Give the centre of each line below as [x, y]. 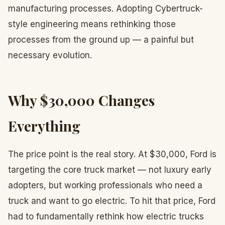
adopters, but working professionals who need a [105, 185]
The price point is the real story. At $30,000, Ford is [112, 154]
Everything [44, 126]
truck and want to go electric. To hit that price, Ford [112, 201]
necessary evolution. [50, 55]
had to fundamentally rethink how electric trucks [106, 216]
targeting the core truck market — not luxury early [110, 170]
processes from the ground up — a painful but [101, 40]
